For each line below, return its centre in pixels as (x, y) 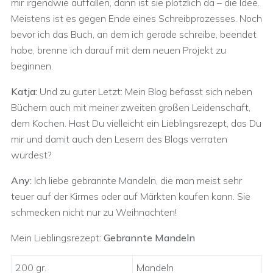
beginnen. (32, 66)
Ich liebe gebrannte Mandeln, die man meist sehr (138, 180)
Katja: (24, 91)
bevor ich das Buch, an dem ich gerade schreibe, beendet (134, 34)
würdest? (31, 155)
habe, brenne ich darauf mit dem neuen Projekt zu (119, 50)
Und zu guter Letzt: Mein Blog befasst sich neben (145, 91)
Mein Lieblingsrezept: (57, 238)
